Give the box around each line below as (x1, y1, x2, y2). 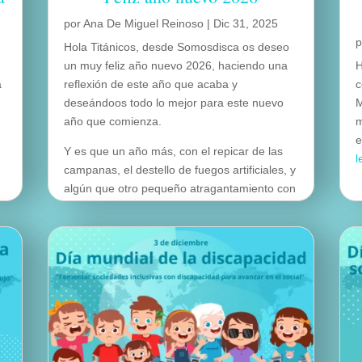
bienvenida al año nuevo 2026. (64, 218, 222, 232)
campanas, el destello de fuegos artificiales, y (64, 162, 297, 176)
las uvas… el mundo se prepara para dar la (64, 200, 287, 213)
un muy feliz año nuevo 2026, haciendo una (64, 58, 288, 72)
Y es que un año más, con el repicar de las (64, 144, 284, 158)
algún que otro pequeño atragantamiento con (64, 181, 297, 195)
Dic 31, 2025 (213, 16, 279, 30)
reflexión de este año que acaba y (64, 77, 238, 90)
